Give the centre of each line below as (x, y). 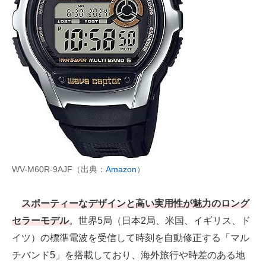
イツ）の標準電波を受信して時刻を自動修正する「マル (131, 238)
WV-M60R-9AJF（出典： (59, 170)
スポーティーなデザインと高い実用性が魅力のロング (135, 204)
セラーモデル (40, 221)
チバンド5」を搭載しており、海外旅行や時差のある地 (129, 255)
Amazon (121, 170)
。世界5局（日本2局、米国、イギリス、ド (160, 221)
